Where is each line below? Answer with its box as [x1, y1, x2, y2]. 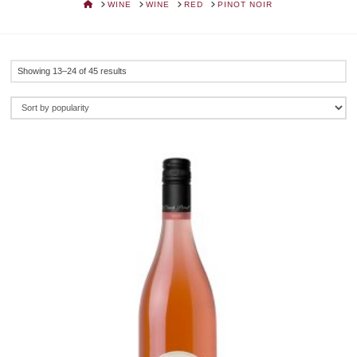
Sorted [126, 65, 152, 75]
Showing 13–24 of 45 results [18, 65, 127, 76]
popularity [126, 104, 164, 115]
